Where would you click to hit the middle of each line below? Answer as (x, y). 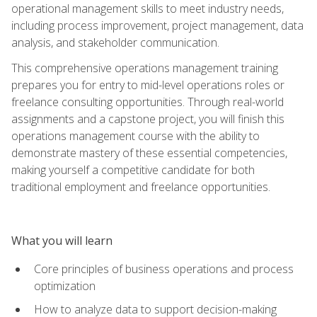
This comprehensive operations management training (145, 68)
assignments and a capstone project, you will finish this (148, 119)
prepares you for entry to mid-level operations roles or (148, 85)
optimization (65, 286)
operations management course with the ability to (136, 136)
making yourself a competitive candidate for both (133, 169)
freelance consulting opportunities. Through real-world (148, 102)
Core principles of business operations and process (164, 269)
